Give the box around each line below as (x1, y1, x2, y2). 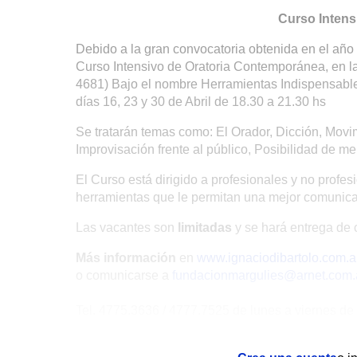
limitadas (175, 221, 232, 234)
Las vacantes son (76, 221, 175, 234)
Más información (76, 251, 176, 265)
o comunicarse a (76, 269, 172, 282)
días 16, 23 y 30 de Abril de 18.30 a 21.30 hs (76, 95, 326, 108)
